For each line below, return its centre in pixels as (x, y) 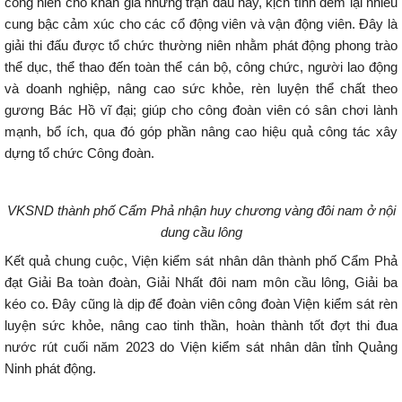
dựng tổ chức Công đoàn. (79, 153)
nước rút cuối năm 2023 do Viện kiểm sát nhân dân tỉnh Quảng (201, 347)
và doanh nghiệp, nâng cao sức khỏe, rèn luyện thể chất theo (201, 88)
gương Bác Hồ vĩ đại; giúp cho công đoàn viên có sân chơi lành (201, 110)
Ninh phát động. (50, 368)
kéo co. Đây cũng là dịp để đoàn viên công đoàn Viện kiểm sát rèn (201, 304)
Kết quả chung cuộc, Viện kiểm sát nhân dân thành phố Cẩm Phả (201, 261)
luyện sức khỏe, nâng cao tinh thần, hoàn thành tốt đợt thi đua (201, 325)
